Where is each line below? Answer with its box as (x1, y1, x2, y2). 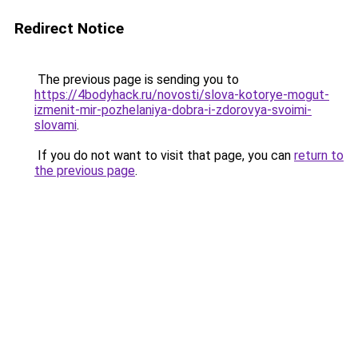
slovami (34, 117, 77, 133)
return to (294, 148, 344, 163)
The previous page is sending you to (34, 72, 239, 87)
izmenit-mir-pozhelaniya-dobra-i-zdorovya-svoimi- (34, 102, 312, 117)
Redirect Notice (14, 19, 124, 38)
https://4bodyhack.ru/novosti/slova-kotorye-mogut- (34, 87, 329, 102)
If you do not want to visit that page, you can (34, 148, 294, 163)
